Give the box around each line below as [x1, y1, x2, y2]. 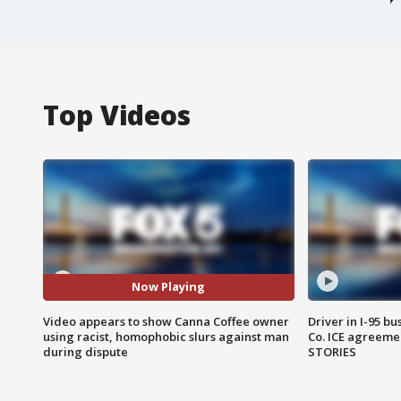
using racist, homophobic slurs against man [43, 328, 289, 345]
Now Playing [132, 278, 206, 295]
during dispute [43, 343, 128, 360]
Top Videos [43, 96, 191, 133]
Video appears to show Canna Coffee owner [43, 312, 289, 329]
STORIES [307, 343, 356, 360]
